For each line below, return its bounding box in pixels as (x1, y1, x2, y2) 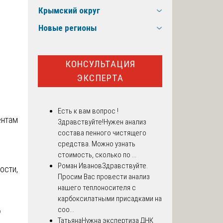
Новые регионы (38, 23, 97, 33)
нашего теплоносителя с (58, 183, 136, 193)
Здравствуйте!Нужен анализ (58, 117, 146, 127)
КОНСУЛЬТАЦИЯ (65, 58, 135, 70)
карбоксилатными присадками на (58, 194, 162, 204)
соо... (58, 205, 74, 215)
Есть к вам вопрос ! (58, 107, 118, 116)
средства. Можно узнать (58, 139, 135, 149)
